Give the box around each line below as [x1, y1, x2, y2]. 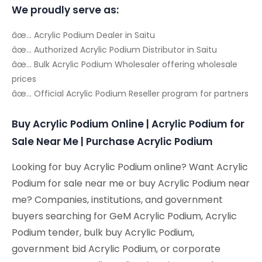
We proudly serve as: [12, 3, 119, 18]
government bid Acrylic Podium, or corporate [12, 242, 220, 256]
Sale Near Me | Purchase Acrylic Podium [12, 135, 213, 149]
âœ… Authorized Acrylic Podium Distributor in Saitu [12, 44, 217, 56]
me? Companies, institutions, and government [12, 193, 223, 207]
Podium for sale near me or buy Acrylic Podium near [12, 177, 250, 191]
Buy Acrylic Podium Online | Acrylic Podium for [12, 117, 244, 132]
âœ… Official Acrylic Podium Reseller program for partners [12, 88, 249, 100]
